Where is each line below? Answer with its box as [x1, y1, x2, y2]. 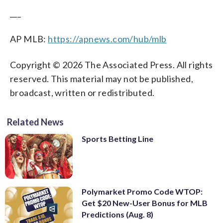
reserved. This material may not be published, [10, 73, 193, 84]
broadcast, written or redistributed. [10, 87, 155, 98]
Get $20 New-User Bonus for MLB [82, 198, 208, 208]
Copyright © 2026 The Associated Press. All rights [10, 59, 213, 70]
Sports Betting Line [82, 133, 153, 143]
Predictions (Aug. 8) [82, 210, 153, 220]
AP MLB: [10, 33, 48, 44]
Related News [7, 116, 64, 127]
